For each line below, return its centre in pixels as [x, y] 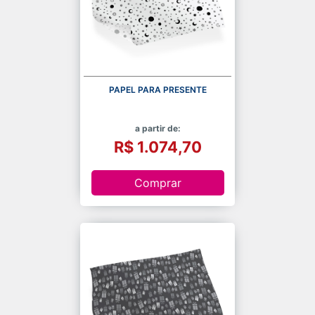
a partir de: [157, 129]
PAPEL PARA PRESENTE [157, 90]
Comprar [157, 182]
